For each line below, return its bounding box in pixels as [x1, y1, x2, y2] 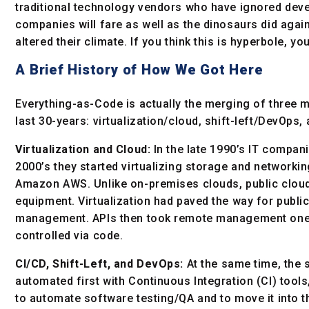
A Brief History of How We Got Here [15, 61, 263, 79]
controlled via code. [15, 229, 123, 243]
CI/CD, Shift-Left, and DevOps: [15, 257, 184, 271]
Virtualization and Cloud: [15, 143, 151, 157]
